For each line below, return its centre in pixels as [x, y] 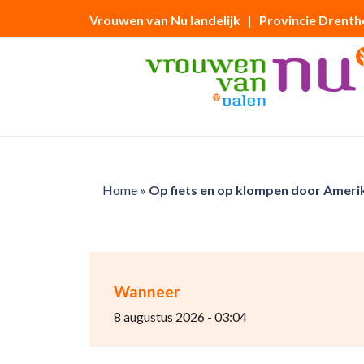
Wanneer [147, 291]
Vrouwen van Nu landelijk [165, 20]
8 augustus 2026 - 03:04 [180, 316]
